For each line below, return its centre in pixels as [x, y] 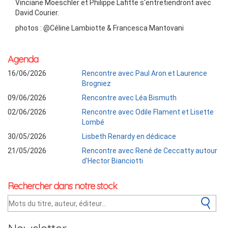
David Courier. [37, 12]
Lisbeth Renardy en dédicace [129, 136]
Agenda [23, 59]
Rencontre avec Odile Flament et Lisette [148, 112]
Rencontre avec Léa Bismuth [130, 98]
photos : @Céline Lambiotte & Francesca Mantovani [99, 28]
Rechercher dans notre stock [62, 186]
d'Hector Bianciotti [113, 161]
